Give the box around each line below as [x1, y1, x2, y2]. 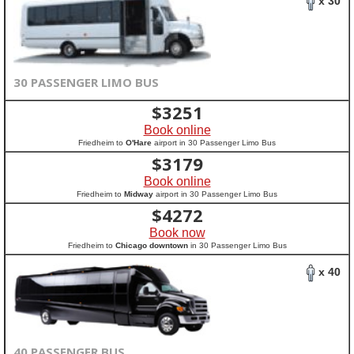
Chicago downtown [115, 241, 188, 250]
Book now [149, 226, 205, 239]
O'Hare [126, 138, 152, 147]
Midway [124, 190, 153, 198]
